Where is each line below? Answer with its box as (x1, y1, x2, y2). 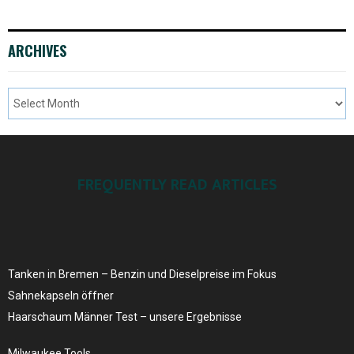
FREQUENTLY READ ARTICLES (77, 171, 277, 199)
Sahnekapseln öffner (8, 289, 114, 303)
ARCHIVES (8, 40, 66, 62)
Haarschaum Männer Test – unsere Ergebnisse (8, 311, 242, 324)
